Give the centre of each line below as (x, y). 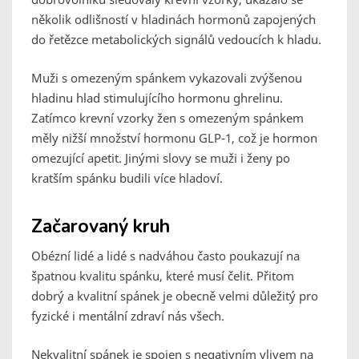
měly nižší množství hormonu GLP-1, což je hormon (174, 138)
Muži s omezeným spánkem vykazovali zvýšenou (167, 78)
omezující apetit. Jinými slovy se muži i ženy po (161, 158)
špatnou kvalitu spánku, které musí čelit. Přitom (163, 276)
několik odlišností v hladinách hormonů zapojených (173, 20)
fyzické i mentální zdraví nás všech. (128, 316)
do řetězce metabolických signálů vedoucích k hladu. (176, 40)
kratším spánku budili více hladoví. (127, 178)
